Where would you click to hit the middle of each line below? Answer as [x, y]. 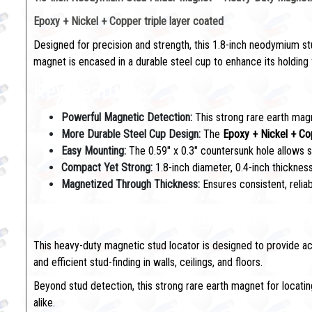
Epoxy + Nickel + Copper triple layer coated [128, 21]
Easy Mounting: [95, 151]
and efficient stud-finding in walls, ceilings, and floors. [148, 262]
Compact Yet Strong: [108, 167]
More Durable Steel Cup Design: [131, 134]
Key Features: [93, 91]
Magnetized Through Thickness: [132, 184]
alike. [44, 303]
